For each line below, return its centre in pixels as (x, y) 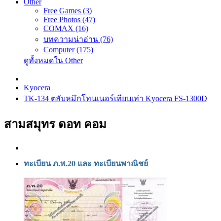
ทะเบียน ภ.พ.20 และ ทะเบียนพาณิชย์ (87, 163)
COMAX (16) (66, 28)
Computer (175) (68, 50)
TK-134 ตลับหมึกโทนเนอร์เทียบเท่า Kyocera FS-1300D (115, 98)
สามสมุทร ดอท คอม (55, 124)
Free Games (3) (68, 11)
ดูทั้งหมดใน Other (53, 60)
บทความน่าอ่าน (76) (78, 39)
